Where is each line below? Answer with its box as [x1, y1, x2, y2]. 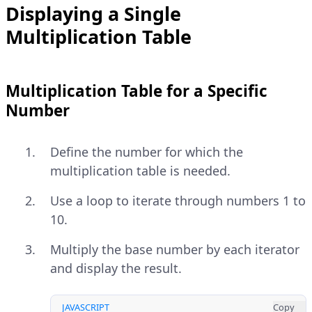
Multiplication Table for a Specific [6, 80, 267, 102]
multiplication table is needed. [50, 162, 231, 180]
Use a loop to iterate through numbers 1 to [50, 192, 306, 210]
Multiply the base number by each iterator [50, 241, 299, 258]
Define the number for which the [50, 143, 243, 161]
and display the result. [50, 260, 182, 277]
